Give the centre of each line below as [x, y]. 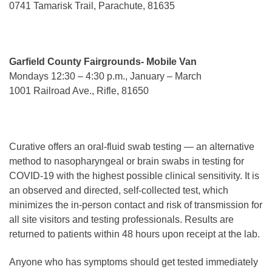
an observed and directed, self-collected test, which [119, 190]
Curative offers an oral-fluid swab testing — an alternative [132, 146]
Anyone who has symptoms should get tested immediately [134, 262]
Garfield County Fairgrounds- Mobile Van [103, 61]
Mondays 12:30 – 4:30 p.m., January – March [105, 76]
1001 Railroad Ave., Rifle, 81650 [79, 90]
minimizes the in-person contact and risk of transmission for [136, 205]
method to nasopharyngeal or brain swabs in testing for [127, 161]
